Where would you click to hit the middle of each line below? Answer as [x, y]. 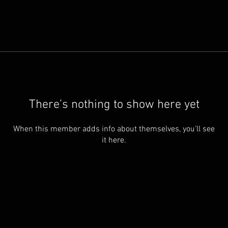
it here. [114, 140]
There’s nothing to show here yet [114, 105]
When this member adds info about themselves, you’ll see [114, 129]
